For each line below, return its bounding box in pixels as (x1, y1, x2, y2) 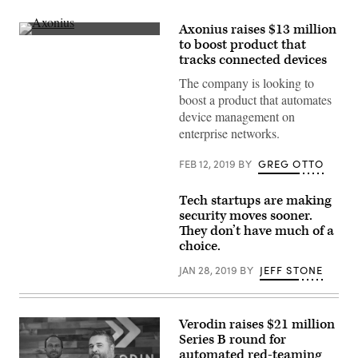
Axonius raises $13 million (179, 21, 336, 38)
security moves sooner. (179, 207, 312, 225)
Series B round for (179, 331, 286, 348)
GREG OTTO (257, 157, 324, 171)
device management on (179, 108, 295, 125)
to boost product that (179, 36, 306, 54)
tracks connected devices (179, 51, 327, 69)
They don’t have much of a (179, 222, 334, 240)
